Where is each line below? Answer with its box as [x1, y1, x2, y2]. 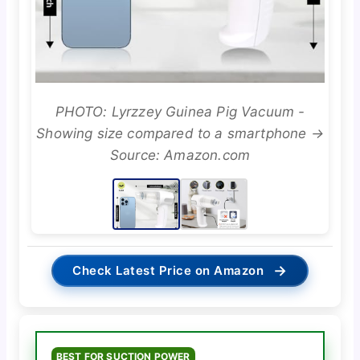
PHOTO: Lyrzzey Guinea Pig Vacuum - [55, 104, 305, 121]
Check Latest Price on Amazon [72, 263, 264, 279]
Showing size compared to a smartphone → [36, 125, 324, 142]
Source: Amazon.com [109, 147, 251, 164]
